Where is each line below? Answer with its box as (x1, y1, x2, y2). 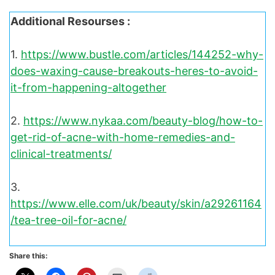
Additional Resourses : (10, 14, 130, 28)
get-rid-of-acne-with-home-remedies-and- (10, 130, 235, 144)
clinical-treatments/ (10, 147, 112, 160)
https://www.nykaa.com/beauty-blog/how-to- (23, 114, 263, 127)
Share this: (9, 250, 48, 260)
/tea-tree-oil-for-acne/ (10, 213, 126, 227)
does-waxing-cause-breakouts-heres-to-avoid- (10, 64, 258, 77)
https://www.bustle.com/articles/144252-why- (21, 47, 263, 61)
